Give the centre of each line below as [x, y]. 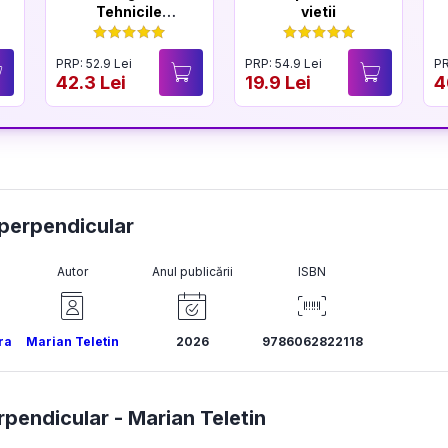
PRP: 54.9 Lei [283, 63]
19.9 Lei [277, 82]
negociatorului [129, 30]
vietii [319, 11]
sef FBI [129, 49]
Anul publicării [192, 271]
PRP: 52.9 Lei [93, 63]
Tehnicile [129, 11]
